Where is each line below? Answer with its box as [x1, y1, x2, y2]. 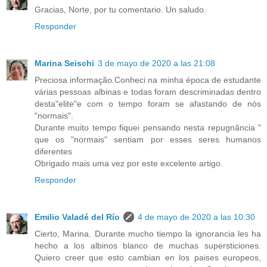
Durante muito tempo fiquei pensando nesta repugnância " [35, 122, 261, 132]
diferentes [35, 146, 72, 156]
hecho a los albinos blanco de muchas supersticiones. [35, 240, 261, 250]
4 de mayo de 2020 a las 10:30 [138, 212, 255, 222]
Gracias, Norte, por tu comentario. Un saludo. [35, 4, 206, 14]
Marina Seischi [35, 58, 94, 68]
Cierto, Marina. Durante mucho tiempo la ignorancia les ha [35, 228, 261, 238]
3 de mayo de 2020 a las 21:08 [98, 58, 215, 68]
